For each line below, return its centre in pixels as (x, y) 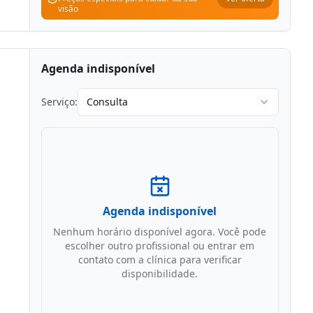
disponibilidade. (160, 274)
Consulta (107, 102)
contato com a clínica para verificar (160, 260)
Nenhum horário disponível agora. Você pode (160, 232)
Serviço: (59, 102)
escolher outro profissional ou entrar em (160, 246)
